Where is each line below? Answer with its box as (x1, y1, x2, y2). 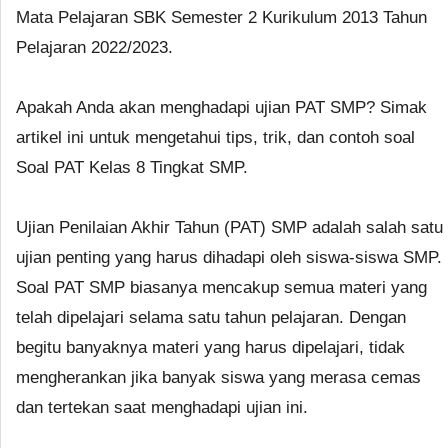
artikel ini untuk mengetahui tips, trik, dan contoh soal (16, 127, 415, 147)
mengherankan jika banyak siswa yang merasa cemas (16, 367, 421, 387)
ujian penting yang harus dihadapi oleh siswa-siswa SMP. (16, 247, 442, 267)
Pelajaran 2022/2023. (16, 37, 173, 57)
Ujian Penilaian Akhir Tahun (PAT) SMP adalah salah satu (16, 217, 443, 237)
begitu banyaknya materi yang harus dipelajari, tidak (16, 337, 405, 357)
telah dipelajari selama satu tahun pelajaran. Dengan (16, 307, 406, 327)
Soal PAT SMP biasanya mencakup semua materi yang (16, 277, 427, 297)
